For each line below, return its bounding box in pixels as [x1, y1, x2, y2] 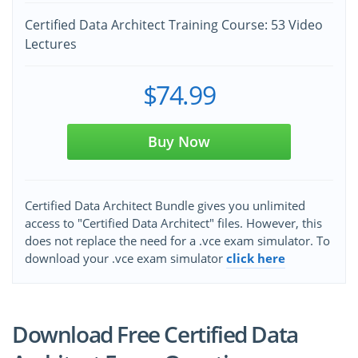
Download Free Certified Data [12, 319, 298, 350]
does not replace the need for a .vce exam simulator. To [25, 233, 330, 249]
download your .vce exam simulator [25, 250, 226, 267]
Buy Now [148, 132, 210, 152]
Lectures [25, 35, 77, 54]
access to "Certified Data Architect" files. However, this [25, 215, 322, 232]
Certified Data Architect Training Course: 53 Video [25, 16, 323, 34]
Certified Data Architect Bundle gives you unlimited [25, 197, 305, 214]
